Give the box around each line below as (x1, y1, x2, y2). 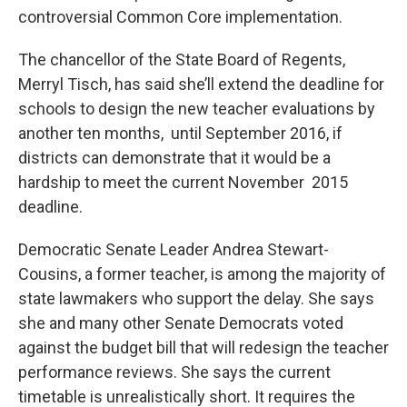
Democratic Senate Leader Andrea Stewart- (18, 240, 329, 260)
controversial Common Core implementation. (18, 7, 342, 27)
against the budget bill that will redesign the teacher (18, 338, 389, 358)
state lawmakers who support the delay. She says (18, 289, 374, 309)
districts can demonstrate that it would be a (18, 148, 331, 168)
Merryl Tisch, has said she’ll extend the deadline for (18, 74, 384, 94)
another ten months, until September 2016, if (18, 124, 342, 144)
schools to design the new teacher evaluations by (18, 99, 375, 119)
